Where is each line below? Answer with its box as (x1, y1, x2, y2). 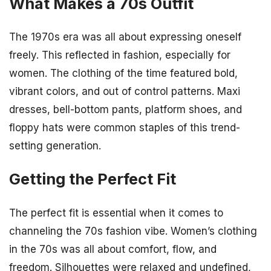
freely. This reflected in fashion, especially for (9, 49, 230, 62)
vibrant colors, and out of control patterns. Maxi (9, 85, 240, 98)
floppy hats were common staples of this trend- (9, 122, 240, 134)
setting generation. (9, 140, 101, 152)
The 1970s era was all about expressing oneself (9, 31, 241, 44)
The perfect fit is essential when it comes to (9, 206, 223, 219)
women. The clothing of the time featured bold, (9, 67, 238, 80)
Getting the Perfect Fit (9, 169, 176, 189)
